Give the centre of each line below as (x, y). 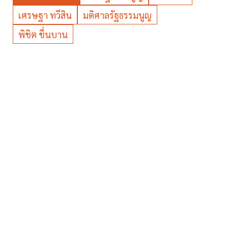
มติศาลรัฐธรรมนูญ (117, 15)
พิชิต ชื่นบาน (43, 34)
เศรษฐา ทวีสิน (45, 15)
